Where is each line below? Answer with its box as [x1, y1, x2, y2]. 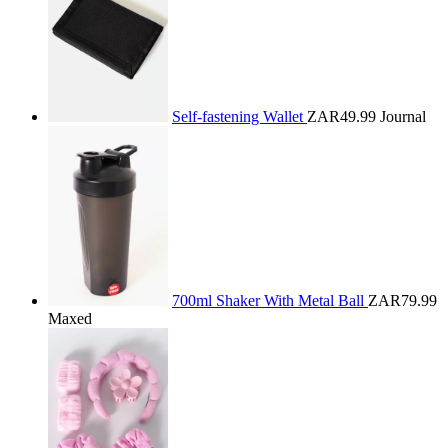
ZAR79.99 [368, 292, 437, 309]
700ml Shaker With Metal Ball [172, 292, 368, 309]
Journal [380, 108, 426, 125]
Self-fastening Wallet [172, 108, 307, 125]
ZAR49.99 [307, 108, 376, 125]
